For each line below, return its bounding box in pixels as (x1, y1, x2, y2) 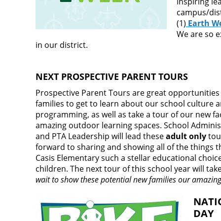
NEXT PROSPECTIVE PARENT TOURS (36, 71, 188, 83)
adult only (166, 131, 206, 142)
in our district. (36, 39, 90, 51)
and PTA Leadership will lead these (36, 131, 166, 142)
